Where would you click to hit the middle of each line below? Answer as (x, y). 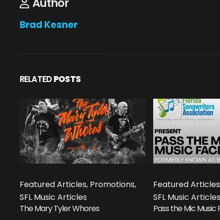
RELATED (36, 79)
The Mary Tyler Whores (59, 208)
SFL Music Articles (53, 197)
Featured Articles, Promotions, (78, 184)
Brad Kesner (49, 25)
